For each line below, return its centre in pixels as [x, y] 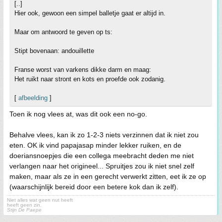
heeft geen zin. [24, 205]
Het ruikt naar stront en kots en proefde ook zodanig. [90, 79]
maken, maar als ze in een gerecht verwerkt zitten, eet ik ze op [108, 177]
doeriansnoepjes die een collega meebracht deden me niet [102, 156]
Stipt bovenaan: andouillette [54, 51]
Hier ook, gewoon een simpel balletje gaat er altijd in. [90, 13]
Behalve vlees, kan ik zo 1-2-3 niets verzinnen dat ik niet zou [104, 135]
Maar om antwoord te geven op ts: [63, 32]
